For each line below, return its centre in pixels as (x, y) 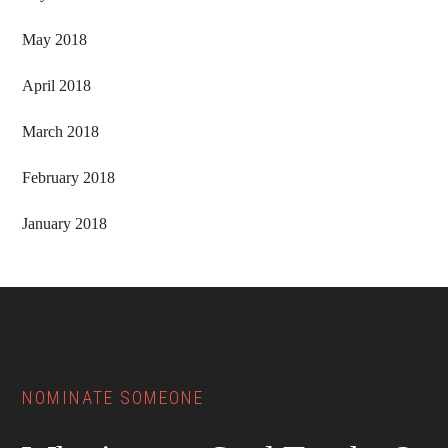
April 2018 (57, 86)
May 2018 (55, 40)
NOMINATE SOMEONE (113, 398)
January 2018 (65, 224)
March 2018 (61, 132)
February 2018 (69, 178)
